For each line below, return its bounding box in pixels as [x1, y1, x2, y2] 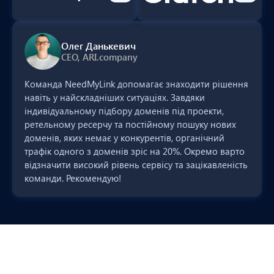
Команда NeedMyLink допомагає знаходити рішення [24, 77, 248, 90]
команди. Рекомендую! [24, 171, 121, 184]
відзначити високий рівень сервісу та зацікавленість [24, 158, 248, 171]
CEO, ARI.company [61, 51, 138, 64]
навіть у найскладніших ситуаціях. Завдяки [24, 91, 205, 103]
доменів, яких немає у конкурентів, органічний [24, 131, 224, 144]
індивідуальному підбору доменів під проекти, [24, 104, 224, 117]
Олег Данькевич [61, 39, 136, 53]
